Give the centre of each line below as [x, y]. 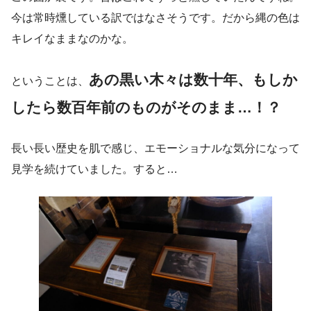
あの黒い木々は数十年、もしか [193, 80]
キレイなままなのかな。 [72, 39]
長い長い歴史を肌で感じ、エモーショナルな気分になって [155, 149]
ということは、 [50, 81]
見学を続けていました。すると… [94, 169]
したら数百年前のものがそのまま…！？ [146, 108]
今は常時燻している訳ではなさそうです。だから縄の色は [155, 18]
